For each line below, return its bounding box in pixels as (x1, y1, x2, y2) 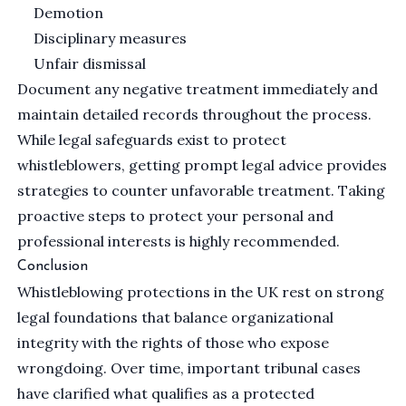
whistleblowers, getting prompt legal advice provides (17, 156, 388, 175)
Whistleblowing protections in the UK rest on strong (17, 283, 385, 302)
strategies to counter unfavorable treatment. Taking (17, 181, 386, 200)
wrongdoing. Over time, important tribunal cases (17, 359, 362, 378)
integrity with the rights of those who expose (17, 333, 330, 353)
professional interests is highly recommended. (17, 232, 341, 251)
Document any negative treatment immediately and (17, 80, 379, 99)
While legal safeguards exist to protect (17, 130, 287, 150)
